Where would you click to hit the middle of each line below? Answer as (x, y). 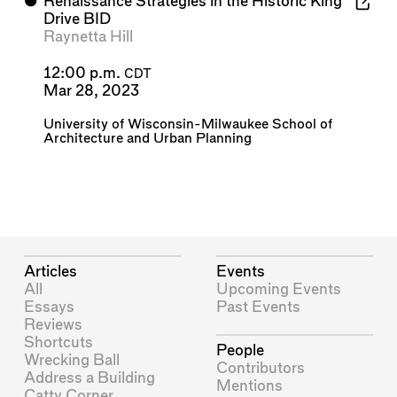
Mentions (250, 385)
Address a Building (90, 378)
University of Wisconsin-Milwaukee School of (187, 125)
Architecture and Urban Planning (147, 139)
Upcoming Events (279, 289)
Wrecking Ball (72, 360)
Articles (51, 271)
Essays (50, 307)
